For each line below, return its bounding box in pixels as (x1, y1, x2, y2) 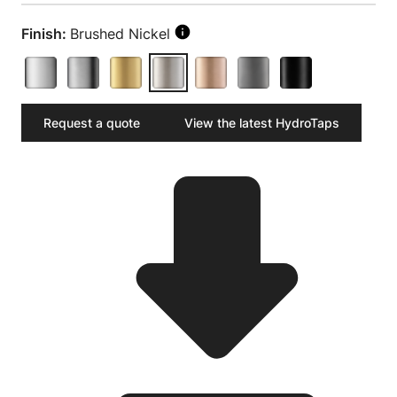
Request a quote (43, 115, 140, 130)
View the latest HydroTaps (184, 115, 339, 130)
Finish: (21, 25, 66, 43)
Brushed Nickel (70, 25, 170, 43)
